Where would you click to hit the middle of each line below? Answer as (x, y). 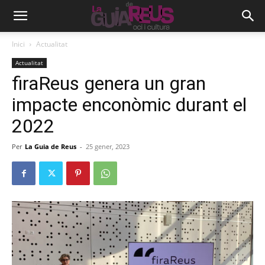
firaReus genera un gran (109, 83)
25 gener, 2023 (108, 146)
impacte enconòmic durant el (129, 105)
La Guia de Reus (51, 146)
